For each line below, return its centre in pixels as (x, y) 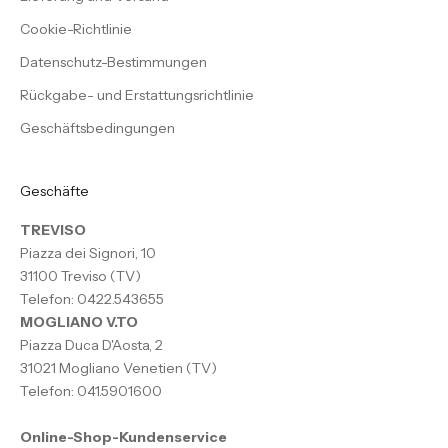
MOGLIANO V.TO (79, 322)
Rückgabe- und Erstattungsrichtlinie (137, 95)
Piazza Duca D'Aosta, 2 (91, 345)
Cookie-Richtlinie (76, 29)
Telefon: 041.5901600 (91, 391)
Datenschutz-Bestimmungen (113, 62)
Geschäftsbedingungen (97, 128)
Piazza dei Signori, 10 (88, 253)
